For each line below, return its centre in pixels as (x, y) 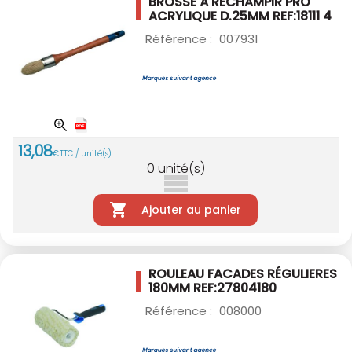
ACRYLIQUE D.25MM (211, 16)
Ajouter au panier (191, 209)
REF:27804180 (235, 288)
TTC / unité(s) (86, 153)
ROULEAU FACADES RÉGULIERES (243, 273)
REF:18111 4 (302, 16)
